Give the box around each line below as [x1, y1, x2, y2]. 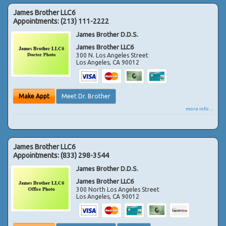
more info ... [186, 105, 213, 111]
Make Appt [19, 92, 49, 99]
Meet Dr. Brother [62, 92, 110, 99]
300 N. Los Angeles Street [76, 51, 149, 59]
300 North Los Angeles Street [76, 186, 160, 193]
